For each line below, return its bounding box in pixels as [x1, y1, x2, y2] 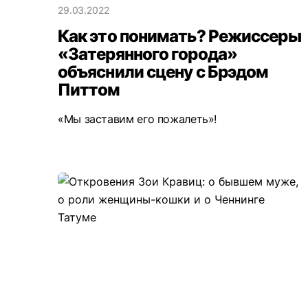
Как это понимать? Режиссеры [58, 25, 301, 46]
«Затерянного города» [58, 43, 237, 64]
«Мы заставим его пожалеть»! [58, 111, 217, 126]
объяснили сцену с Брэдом [58, 61, 269, 82]
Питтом [58, 79, 120, 100]
